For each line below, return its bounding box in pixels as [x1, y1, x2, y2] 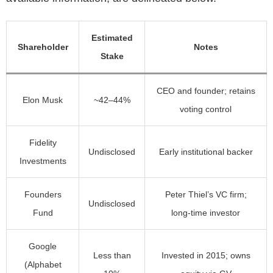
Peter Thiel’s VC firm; [165, 190, 247, 200]
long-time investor [171, 208, 240, 218]
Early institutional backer [158, 147, 253, 157]
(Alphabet [24, 260, 62, 270]
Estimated [91, 33, 133, 43]
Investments [19, 156, 66, 166]
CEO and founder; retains [156, 86, 255, 96]
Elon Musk [23, 95, 63, 105]
